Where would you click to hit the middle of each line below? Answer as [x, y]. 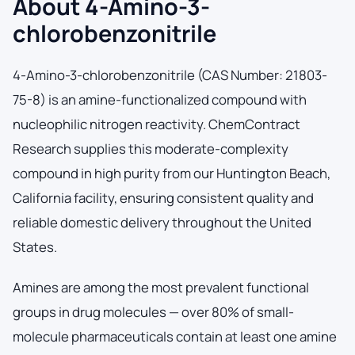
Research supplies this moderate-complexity [151, 148]
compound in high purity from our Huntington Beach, [172, 173]
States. [35, 246]
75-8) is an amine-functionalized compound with [160, 99]
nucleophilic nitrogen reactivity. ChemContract [157, 124]
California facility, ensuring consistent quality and [163, 197]
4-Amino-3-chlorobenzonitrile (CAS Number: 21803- [170, 74]
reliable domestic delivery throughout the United [162, 222]
